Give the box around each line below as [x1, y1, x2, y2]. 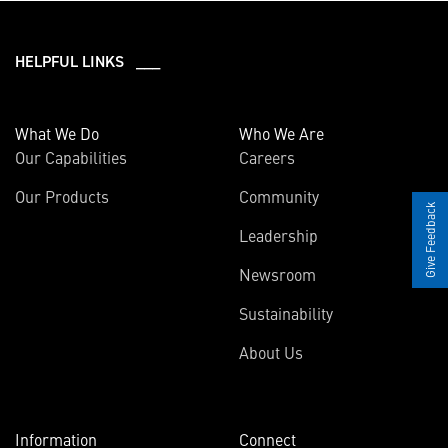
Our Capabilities [15, 146, 127, 168]
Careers [239, 146, 295, 168]
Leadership [239, 224, 318, 246]
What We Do [15, 122, 99, 144]
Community [239, 185, 319, 207]
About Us [239, 341, 303, 363]
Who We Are [239, 122, 324, 144]
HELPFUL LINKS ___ [15, 51, 160, 71]
